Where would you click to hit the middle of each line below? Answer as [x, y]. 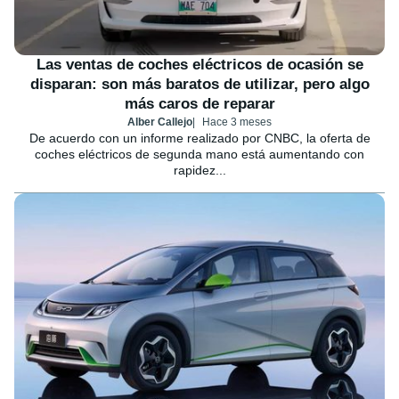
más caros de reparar [199, 104]
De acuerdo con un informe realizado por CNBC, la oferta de [199, 138]
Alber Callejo [160, 122]
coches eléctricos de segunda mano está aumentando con [199, 155]
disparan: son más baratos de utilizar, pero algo [199, 85]
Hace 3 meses [237, 122]
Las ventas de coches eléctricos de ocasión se [199, 65]
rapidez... [199, 171]
